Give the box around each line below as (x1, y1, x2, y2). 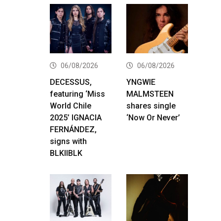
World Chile (50, 101, 91, 110)
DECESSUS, (50, 77, 92, 87)
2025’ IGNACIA (50, 112, 102, 122)
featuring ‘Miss (50, 89, 105, 99)
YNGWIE (126, 77, 155, 87)
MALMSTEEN (126, 89, 174, 99)
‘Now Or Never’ (126, 112, 180, 122)
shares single (126, 101, 176, 110)
